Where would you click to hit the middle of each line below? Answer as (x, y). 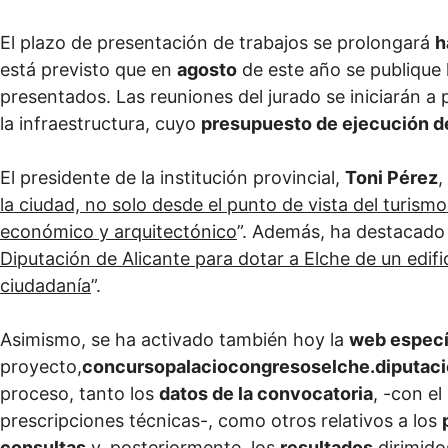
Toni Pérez (391, 178)
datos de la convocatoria (266, 394)
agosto (207, 70)
